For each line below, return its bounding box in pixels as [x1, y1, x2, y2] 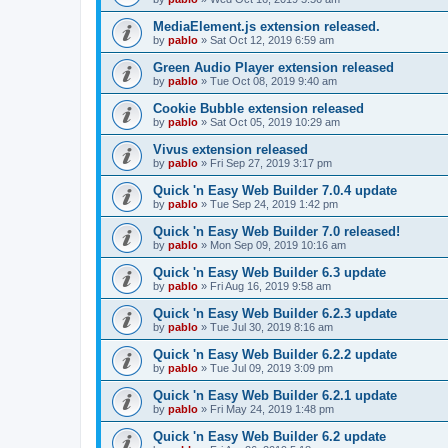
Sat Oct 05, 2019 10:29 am [210, 115, 340, 128]
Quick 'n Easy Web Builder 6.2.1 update [153, 387, 397, 403]
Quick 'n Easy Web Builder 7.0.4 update [153, 182, 397, 198]
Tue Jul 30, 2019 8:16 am [210, 320, 333, 333]
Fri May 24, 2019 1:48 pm [210, 402, 334, 415]
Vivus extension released [153, 141, 308, 157]
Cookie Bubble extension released [153, 100, 364, 116]
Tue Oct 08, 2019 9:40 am [210, 74, 337, 87]
